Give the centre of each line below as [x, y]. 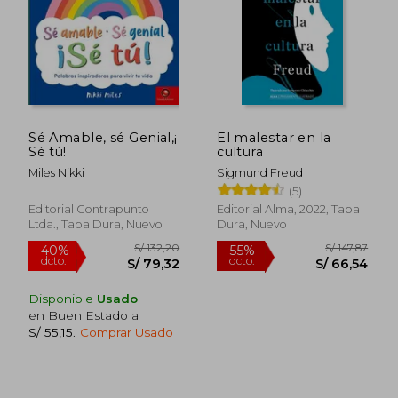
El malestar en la [274, 137]
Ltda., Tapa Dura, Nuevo [96, 224]
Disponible [63, 298]
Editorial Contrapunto [89, 209]
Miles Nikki [57, 172]
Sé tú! [48, 151]
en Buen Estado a [84, 315]
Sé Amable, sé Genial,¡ [103, 137]
